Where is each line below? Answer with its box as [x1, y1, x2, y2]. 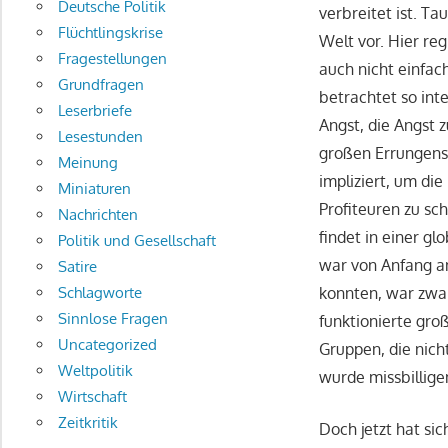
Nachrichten [57, 204, 138, 224]
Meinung [57, 152, 118, 172]
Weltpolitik [57, 360, 133, 380]
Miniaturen [57, 178, 131, 198]
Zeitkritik [57, 412, 118, 432]
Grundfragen [57, 74, 144, 94]
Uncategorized [57, 334, 157, 354]
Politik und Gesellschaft [57, 230, 216, 250]
